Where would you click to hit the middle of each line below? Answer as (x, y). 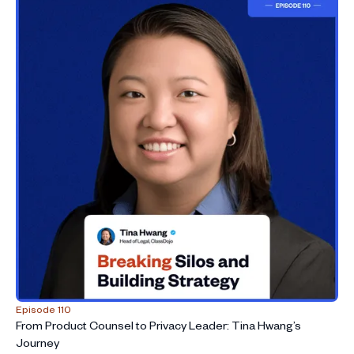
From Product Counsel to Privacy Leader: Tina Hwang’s (158, 326)
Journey (38, 343)
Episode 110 (43, 309)
